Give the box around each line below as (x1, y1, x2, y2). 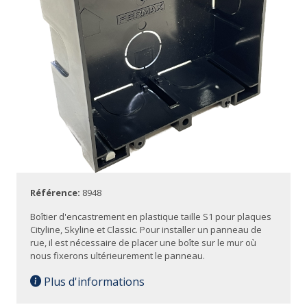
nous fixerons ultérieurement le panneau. (30, 249, 205, 262)
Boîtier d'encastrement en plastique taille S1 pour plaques (30, 210, 271, 223)
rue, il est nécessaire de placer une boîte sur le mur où (30, 236, 256, 249)
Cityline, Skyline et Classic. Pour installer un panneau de (30, 223, 262, 236)
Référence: (30, 186, 82, 199)
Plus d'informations (41, 274, 145, 289)
